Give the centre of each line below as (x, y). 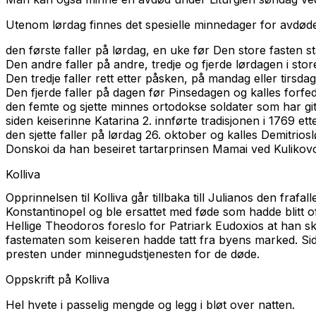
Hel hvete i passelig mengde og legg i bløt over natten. (150, 305)
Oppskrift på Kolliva (57, 280)
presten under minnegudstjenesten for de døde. (133, 254)
